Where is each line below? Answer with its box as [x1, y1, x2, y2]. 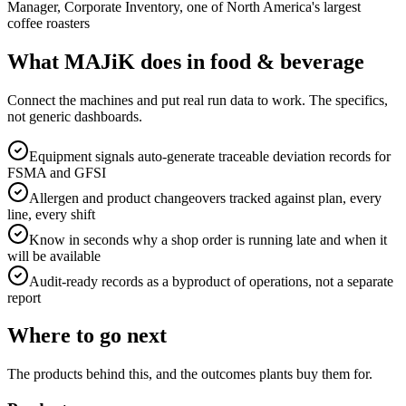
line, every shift [7, 206, 95, 222]
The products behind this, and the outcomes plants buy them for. [7, 366, 372, 382]
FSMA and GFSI [7, 164, 106, 180]
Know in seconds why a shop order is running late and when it [29, 231, 387, 247]
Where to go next [7, 324, 167, 348]
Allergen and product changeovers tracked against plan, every [29, 189, 382, 206]
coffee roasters [7, 14, 90, 31]
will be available [7, 247, 101, 264]
